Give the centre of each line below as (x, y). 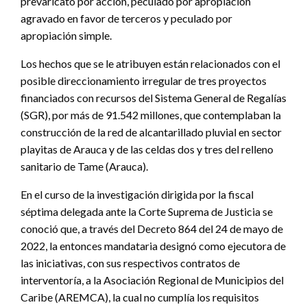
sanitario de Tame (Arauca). (84, 166)
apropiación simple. (66, 35)
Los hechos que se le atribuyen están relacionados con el (150, 63)
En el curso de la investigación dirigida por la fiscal (137, 194)
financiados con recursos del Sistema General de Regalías (153, 97)
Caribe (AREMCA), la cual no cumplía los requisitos (140, 297)
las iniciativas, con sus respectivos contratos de (130, 262)
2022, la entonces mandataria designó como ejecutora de (153, 245)
